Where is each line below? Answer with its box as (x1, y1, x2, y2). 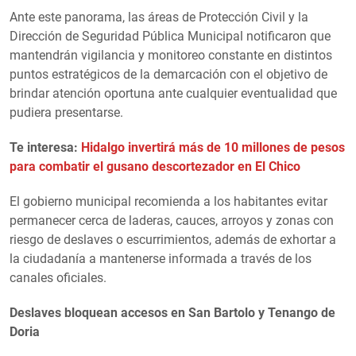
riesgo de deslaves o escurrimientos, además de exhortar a (10, 231, 336, 247)
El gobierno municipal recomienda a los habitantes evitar (10, 193, 327, 209)
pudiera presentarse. (10, 104, 123, 120)
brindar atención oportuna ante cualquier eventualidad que (10, 85, 337, 101)
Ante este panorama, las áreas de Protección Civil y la (10, 9, 308, 25)
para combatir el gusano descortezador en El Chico (10, 158, 300, 174)
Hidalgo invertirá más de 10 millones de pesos (81, 139, 345, 155)
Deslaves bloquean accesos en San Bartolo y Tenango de (10, 304, 335, 320)
